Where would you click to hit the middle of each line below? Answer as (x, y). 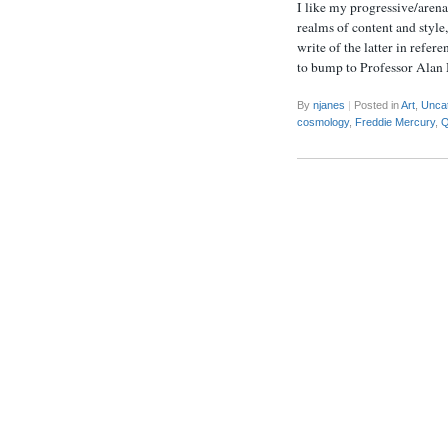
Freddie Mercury (395, 122)
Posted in (377, 105)
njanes (329, 105)
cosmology (323, 122)
